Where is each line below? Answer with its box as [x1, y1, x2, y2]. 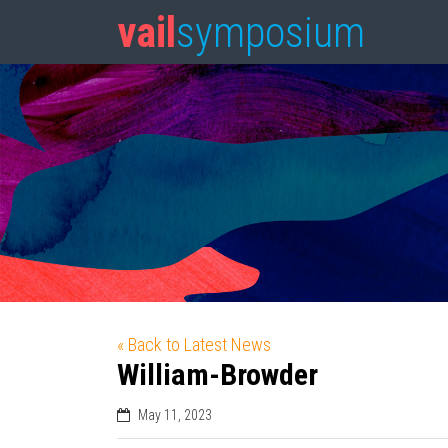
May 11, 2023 [138, 407, 212, 423]
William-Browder [117, 357, 318, 392]
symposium [176, 8, 365, 57]
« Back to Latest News [117, 334, 271, 355]
